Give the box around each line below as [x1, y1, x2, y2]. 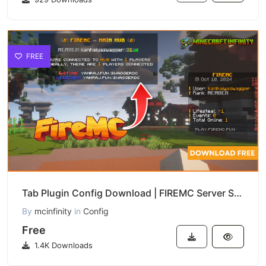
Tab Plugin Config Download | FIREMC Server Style [234, 186, 242, 199]
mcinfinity [34, 205, 72, 216]
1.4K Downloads [32, 240, 93, 250]
